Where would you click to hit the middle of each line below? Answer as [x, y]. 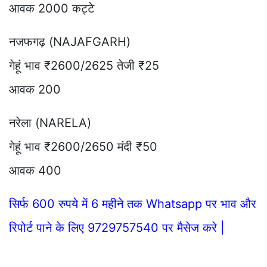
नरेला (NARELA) [50, 122]
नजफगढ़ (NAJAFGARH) [70, 41]
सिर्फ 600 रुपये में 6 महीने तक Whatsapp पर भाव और [133, 204]
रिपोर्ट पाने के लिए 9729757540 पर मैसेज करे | [117, 227]
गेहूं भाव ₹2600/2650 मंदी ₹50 [83, 146]
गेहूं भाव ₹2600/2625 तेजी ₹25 [84, 65]
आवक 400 [35, 170]
